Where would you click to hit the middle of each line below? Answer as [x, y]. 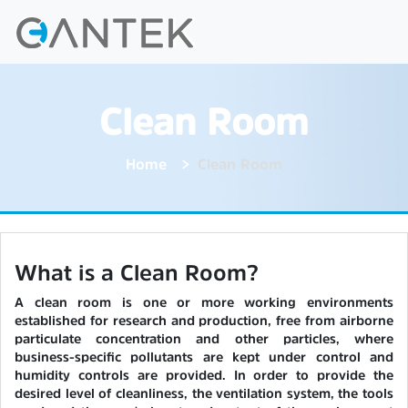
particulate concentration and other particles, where [204, 339]
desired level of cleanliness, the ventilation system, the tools [204, 393]
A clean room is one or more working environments [204, 302]
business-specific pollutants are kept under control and [204, 357]
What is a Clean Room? [137, 273]
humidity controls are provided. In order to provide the [204, 375]
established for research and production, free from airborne [204, 321]
